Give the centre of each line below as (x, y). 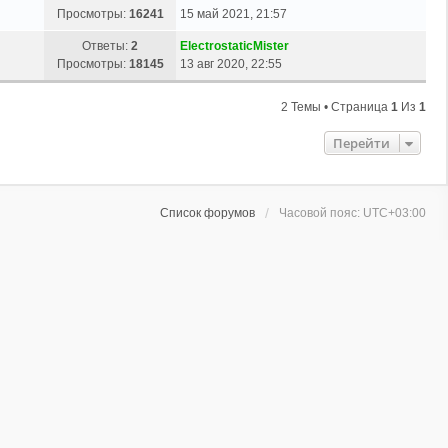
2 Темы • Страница (336, 106)
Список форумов (207, 212)
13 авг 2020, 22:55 (231, 63)
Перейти (361, 142)
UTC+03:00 (394, 212)
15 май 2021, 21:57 (233, 13)
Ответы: (106, 45)
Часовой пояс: (321, 212)
